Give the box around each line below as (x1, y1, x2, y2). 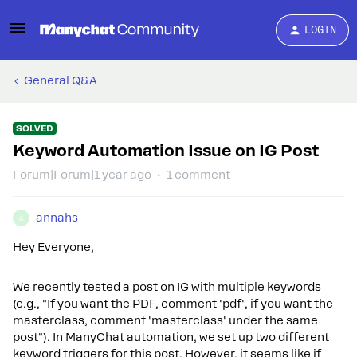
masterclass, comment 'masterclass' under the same (13, 314, 318, 327)
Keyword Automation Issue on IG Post (13, 141, 319, 160)
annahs (36, 211, 78, 224)
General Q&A (24, 74, 97, 87)
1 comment (167, 168, 230, 181)
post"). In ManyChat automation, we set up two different (13, 331, 329, 343)
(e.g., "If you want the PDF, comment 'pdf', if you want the (13, 297, 333, 310)
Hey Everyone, (13, 241, 94, 253)
